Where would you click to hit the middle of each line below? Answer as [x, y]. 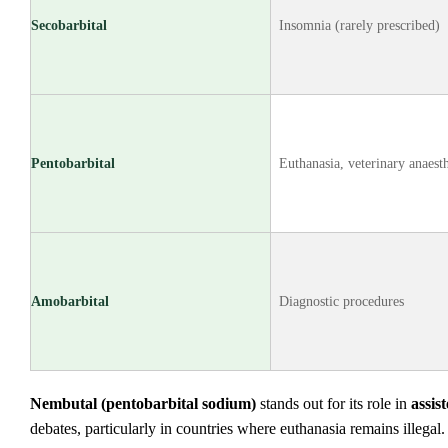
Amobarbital [70, 301]
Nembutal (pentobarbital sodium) [143, 404]
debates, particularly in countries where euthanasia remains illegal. [237, 429]
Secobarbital [69, 25]
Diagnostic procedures [341, 301]
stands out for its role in [333, 404]
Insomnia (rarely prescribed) [359, 25]
